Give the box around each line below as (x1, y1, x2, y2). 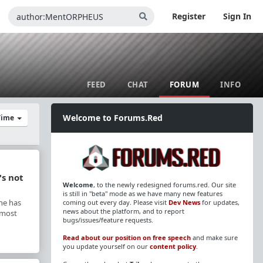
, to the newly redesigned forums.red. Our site (93, 180, 236, 190)
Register (172, 11, 205, 22)
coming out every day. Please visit (62, 198, 168, 207)
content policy (149, 242, 196, 251)
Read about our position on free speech (62, 233, 191, 242)
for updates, (200, 198, 240, 207)
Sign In (223, 11, 251, 22)
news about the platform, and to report (62, 207, 184, 216)
